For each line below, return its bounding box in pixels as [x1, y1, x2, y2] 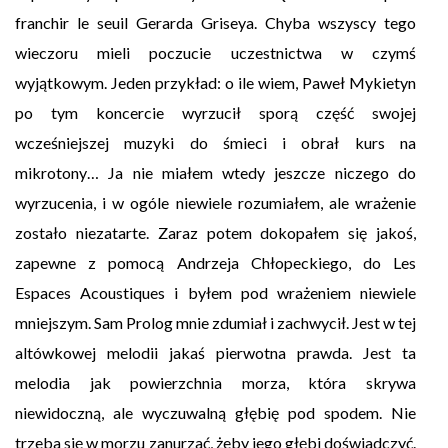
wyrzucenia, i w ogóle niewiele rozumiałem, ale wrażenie [15, 193, 416, 213]
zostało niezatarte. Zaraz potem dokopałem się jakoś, [15, 223, 416, 243]
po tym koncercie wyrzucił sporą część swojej [15, 103, 416, 123]
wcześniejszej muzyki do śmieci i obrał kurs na [15, 133, 416, 153]
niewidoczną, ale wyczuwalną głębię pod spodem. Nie [15, 403, 416, 423]
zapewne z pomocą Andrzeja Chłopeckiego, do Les [15, 253, 416, 273]
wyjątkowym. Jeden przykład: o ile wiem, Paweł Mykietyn [15, 73, 416, 93]
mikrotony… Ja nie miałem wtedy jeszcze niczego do [15, 163, 416, 183]
